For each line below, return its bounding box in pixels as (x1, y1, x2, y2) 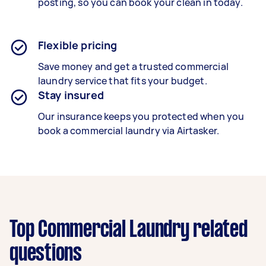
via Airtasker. (160, 124, 220, 137)
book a (38, 124, 71, 137)
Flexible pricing (38, 38, 118, 52)
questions (9, 243, 82, 265)
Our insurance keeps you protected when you (38, 110, 245, 123)
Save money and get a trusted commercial (38, 60, 229, 73)
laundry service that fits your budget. (38, 74, 207, 87)
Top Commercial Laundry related (9, 220, 248, 241)
